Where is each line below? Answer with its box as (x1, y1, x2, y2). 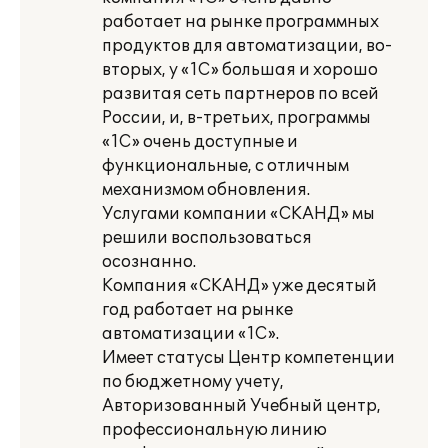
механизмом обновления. (102, 180, 310, 200)
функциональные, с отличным (102, 156, 349, 176)
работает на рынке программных (102, 12, 379, 32)
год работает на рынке (102, 300, 293, 320)
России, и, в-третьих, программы (102, 108, 371, 128)
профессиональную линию (102, 420, 327, 440)
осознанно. (102, 252, 196, 272)
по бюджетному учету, (102, 372, 284, 392)
